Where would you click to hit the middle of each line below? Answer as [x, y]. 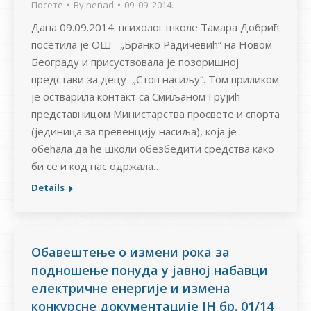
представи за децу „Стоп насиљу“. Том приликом [155, 79]
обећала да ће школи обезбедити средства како [153, 149]
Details [48, 188]
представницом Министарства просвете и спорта [155, 114]
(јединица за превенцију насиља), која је [134, 132]
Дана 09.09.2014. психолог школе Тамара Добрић [155, 27]
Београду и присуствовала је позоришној [135, 62]
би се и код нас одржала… [96, 166]
